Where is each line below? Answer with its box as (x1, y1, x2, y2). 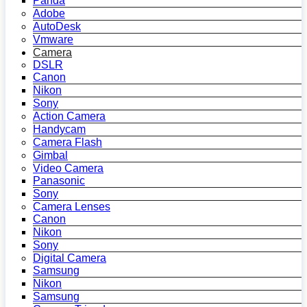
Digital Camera (33, 252, 106, 264)
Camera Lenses (33, 201, 110, 212)
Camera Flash (33, 136, 102, 148)
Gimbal (33, 149, 68, 161)
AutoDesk (33, 21, 81, 32)
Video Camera (33, 162, 103, 174)
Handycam (33, 123, 86, 135)
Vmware (33, 34, 73, 45)
